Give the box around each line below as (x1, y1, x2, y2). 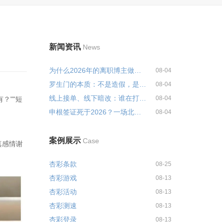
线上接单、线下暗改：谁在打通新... (139, 94, 146, 102)
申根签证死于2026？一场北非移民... (134, 108, 141, 116)
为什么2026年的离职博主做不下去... (134, 66, 141, 74)
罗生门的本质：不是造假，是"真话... (139, 80, 146, 88)
